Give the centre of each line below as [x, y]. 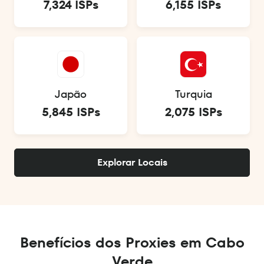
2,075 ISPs [193, 112]
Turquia [193, 94]
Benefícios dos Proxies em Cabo [132, 243]
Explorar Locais [132, 163]
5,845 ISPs [71, 112]
